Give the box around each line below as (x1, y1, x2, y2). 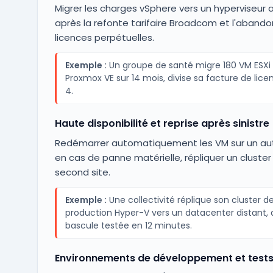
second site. (54, 166, 110, 179)
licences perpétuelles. (54, 31, 154, 44)
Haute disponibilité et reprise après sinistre (54, 116, 269, 130)
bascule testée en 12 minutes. (65, 219, 192, 232)
